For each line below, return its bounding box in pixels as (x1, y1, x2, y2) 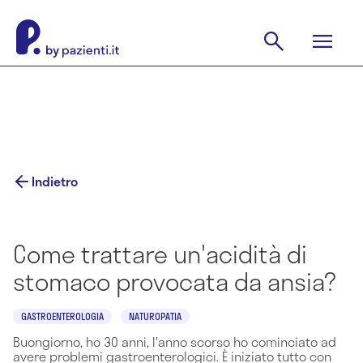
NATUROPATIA (129, 309, 181, 323)
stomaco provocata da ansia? (13, 263, 336, 300)
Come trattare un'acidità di (13, 235, 307, 272)
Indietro (32, 171, 78, 191)
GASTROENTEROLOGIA (21, 309, 104, 323)
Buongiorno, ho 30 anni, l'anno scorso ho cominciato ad (13, 331, 336, 352)
